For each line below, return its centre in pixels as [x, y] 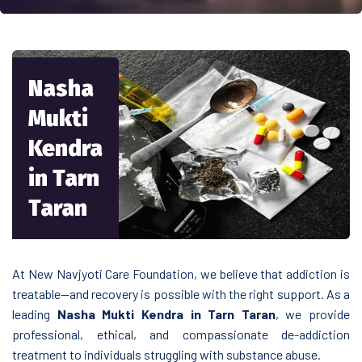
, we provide [312, 314]
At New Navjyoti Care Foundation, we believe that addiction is [181, 273]
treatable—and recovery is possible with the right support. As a [181, 293]
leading [35, 314]
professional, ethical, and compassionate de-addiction [181, 334]
